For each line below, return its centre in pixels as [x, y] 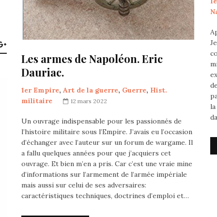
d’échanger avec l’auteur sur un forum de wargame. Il [107, 142]
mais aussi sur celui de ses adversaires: [84, 185]
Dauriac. [43, 72]
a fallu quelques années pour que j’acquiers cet [96, 153]
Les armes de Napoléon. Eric [92, 59]
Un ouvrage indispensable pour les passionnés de [101, 121]
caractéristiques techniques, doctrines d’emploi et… [105, 196]
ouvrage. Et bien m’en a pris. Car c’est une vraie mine [107, 164]
